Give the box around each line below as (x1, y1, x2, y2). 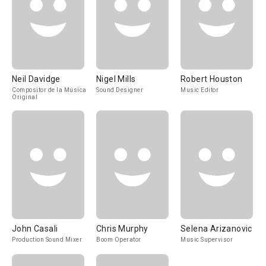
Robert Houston (180, 74, 243, 84)
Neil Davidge (12, 74, 61, 84)
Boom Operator (96, 236, 141, 243)
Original (12, 94, 37, 100)
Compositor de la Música (12, 87, 87, 93)
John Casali (12, 224, 58, 233)
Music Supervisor (180, 236, 233, 243)
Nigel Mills (96, 74, 136, 84)
